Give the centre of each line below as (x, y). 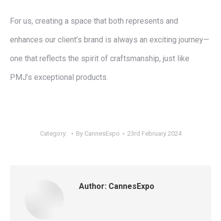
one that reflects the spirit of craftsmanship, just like (100, 58)
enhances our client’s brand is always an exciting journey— (110, 40)
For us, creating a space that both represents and (94, 21)
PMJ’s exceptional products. (59, 77)
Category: (54, 133)
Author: (93, 186)
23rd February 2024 (154, 133)
